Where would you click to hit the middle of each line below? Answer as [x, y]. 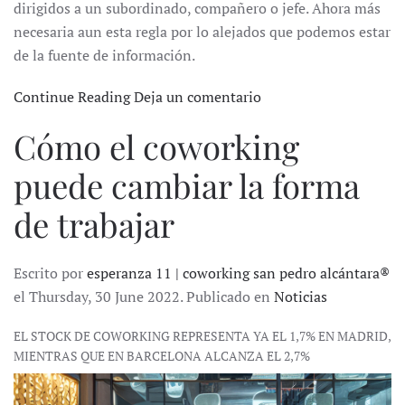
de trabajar [94, 224]
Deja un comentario [198, 97]
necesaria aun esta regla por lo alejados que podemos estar [202, 32]
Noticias [301, 297]
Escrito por [50, 273]
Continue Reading [72, 97]
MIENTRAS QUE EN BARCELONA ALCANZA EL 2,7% [162, 356]
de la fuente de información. [104, 56]
